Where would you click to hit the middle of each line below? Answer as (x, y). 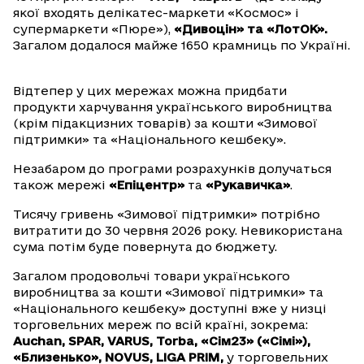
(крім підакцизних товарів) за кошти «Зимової (165, 123)
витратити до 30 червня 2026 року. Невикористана (178, 231)
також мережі (61, 185)
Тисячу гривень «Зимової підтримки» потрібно (167, 214)
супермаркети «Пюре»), (93, 29)
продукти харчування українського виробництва (173, 107)
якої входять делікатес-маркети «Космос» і (156, 13)
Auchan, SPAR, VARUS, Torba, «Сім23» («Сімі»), (162, 341)
